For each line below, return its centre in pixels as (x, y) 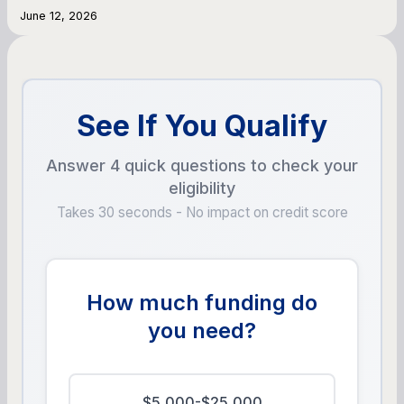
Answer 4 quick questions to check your (202, 165)
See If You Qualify (202, 125)
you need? (202, 330)
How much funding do (202, 302)
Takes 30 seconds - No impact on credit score (202, 212)
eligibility (202, 188)
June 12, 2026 (59, 15)
